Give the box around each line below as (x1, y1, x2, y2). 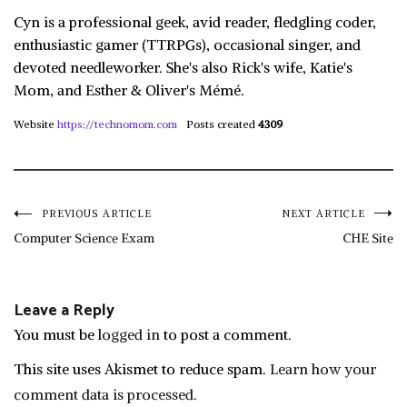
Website (14, 117, 55, 131)
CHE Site (342, 230, 393, 246)
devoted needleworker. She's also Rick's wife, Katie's (14, 58, 352, 76)
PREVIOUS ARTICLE (42, 207, 152, 220)
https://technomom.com (57, 117, 177, 131)
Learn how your (270, 360, 376, 378)
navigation (13, 247, 169, 301)
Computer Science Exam (14, 230, 154, 246)
